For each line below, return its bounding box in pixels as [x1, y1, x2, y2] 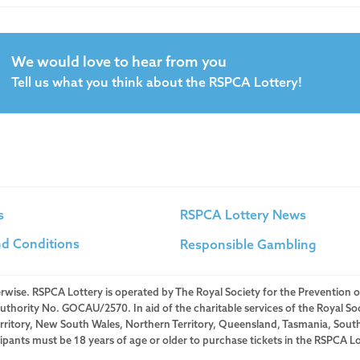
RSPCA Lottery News [180, 209, 306, 223]
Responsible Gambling [180, 239, 317, 252]
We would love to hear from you [11, 55, 227, 70]
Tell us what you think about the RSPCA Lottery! [11, 77, 303, 90]
